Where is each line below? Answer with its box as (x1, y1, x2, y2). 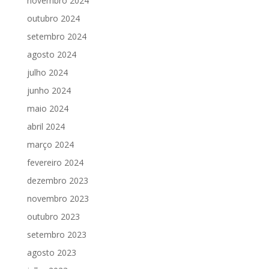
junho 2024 (26, 84, 71, 96)
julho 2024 (26, 66, 68, 78)
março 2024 (26, 138, 74, 150)
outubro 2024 (26, 12, 80, 24)
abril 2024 (26, 120, 65, 132)
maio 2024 (26, 102, 68, 114)
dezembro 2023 (26, 174, 88, 186)
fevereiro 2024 (26, 156, 83, 168)
